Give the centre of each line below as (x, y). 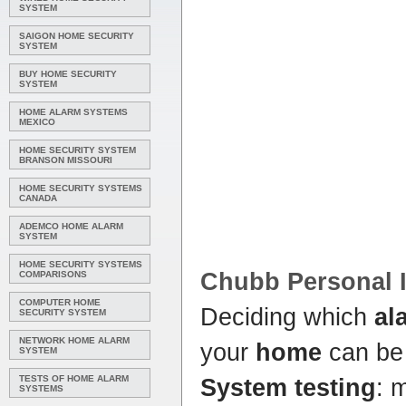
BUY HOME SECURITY (68, 74)
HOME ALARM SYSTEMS (73, 112)
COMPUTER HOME (60, 302)
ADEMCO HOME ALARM (71, 226)
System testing (288, 388)
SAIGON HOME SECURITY (77, 36)
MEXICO (37, 122)
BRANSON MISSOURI (66, 160)
